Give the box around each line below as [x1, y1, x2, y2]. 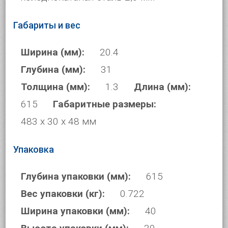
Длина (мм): [134, 81, 191, 93]
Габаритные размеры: [53, 98, 157, 110]
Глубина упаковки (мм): [21, 170, 131, 182]
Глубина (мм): [21, 64, 86, 75]
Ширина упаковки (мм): [21, 205, 130, 217]
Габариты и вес [13, 20, 81, 31]
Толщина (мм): [21, 81, 91, 93]
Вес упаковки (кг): [21, 188, 105, 199]
